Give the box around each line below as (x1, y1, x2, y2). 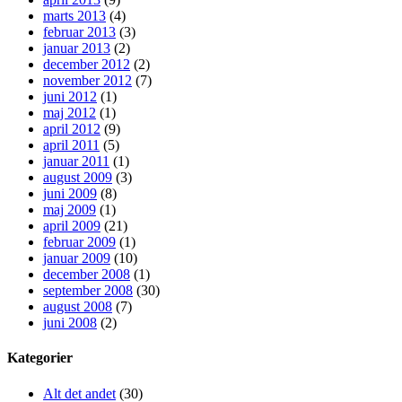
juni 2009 (43, 186, 97, 202)
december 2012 (43, 57, 130, 73)
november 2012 (43, 73, 132, 89)
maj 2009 (43, 202, 96, 218)
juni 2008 (43, 315, 97, 331)
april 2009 (43, 218, 100, 234)
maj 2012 (43, 105, 96, 121)
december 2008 (43, 267, 130, 283)
